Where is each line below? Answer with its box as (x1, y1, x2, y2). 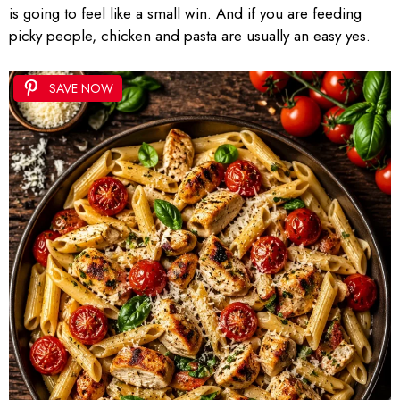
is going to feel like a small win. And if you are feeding (9, 3, 362, 24)
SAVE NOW (49, 79, 113, 97)
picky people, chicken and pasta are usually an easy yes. (9, 25, 371, 46)
